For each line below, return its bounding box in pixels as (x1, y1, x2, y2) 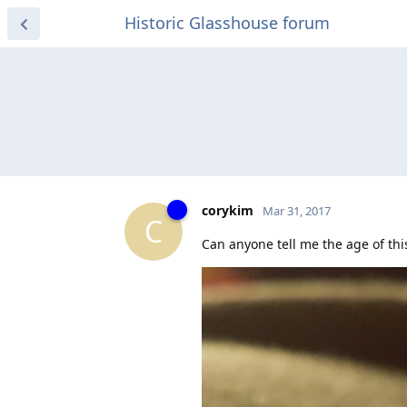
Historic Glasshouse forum (124, 12, 330, 34)
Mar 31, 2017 (263, 202, 331, 219)
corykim (202, 201, 253, 219)
